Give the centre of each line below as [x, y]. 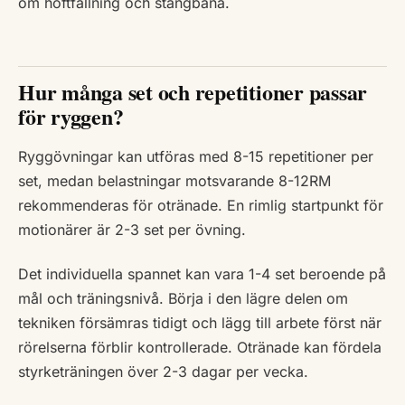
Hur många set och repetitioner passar [193, 92]
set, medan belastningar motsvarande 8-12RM [174, 181]
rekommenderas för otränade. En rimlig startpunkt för [201, 206]
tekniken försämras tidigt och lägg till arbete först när [200, 323]
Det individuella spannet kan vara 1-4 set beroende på [202, 274]
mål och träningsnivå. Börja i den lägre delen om [183, 299]
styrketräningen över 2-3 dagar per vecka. [163, 372]
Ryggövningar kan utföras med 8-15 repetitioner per [196, 157]
